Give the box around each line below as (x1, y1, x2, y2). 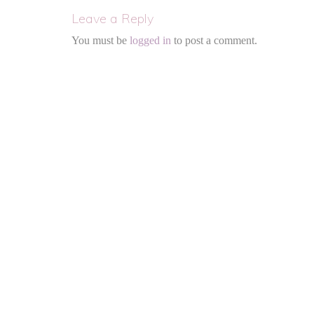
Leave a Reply (71, 11, 153, 27)
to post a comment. (171, 34, 257, 46)
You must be (71, 34, 130, 46)
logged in (130, 34, 171, 46)
